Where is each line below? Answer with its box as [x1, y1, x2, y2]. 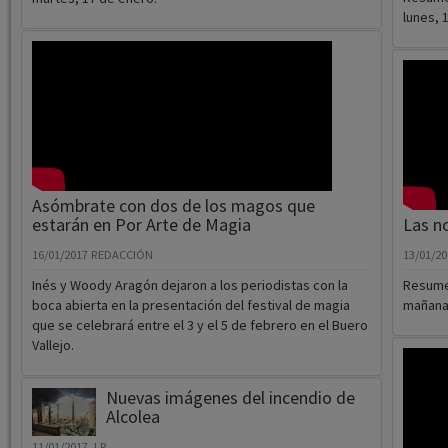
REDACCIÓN [90, 247, 153, 263]
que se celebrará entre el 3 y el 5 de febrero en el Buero [31, 316, 368, 335]
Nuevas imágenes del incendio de [105, 386, 355, 410]
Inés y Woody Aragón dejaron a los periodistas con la [31, 276, 348, 295]
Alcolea [105, 405, 160, 429]
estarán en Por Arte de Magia [31, 213, 251, 237]
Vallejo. [31, 336, 74, 355]
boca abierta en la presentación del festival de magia [31, 296, 350, 315]
